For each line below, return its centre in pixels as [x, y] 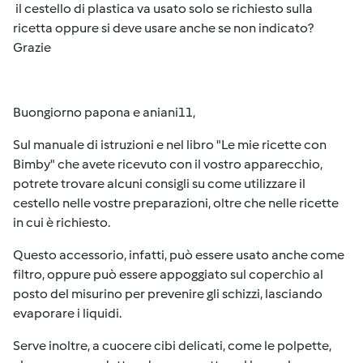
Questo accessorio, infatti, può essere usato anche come [179, 255]
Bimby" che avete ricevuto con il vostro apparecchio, [168, 164]
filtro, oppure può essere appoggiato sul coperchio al [168, 274]
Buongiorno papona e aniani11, [104, 112]
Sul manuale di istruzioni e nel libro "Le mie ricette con [170, 145]
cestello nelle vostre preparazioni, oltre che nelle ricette [176, 203]
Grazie [33, 47]
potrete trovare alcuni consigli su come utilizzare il [159, 184]
